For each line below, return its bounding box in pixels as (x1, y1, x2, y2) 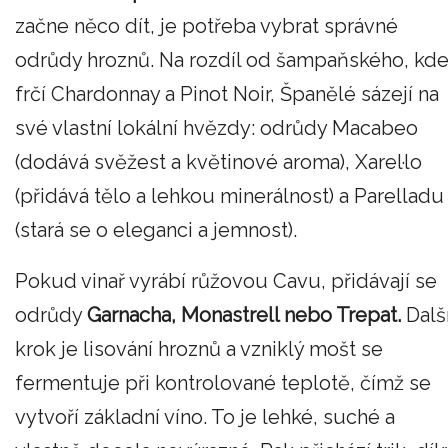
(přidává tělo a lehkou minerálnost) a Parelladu (15, 183, 444, 208)
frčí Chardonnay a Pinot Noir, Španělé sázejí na (15, 81, 439, 106)
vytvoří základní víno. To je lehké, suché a (15, 405, 395, 430)
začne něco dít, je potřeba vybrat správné (15, 13, 398, 38)
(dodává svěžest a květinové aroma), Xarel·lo (15, 149, 422, 174)
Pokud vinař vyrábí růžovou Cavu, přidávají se (15, 269, 437, 294)
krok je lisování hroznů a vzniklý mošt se (15, 337, 383, 362)
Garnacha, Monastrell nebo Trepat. (87, 303, 401, 328)
